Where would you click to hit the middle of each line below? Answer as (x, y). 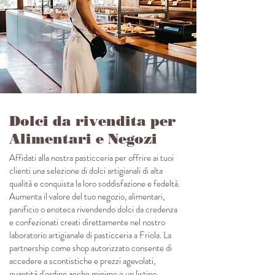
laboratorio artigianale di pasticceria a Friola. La (90, 235)
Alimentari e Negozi (83, 139)
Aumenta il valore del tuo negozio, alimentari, (87, 197)
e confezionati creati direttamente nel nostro (87, 223)
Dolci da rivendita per (92, 122)
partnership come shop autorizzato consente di (91, 248)
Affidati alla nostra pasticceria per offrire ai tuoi (91, 158)
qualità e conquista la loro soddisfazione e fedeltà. (95, 184)
